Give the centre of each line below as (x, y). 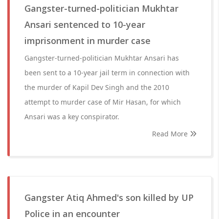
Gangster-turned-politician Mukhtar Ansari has (102, 58)
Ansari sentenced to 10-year (85, 24)
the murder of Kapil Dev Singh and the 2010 (97, 87)
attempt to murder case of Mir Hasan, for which (103, 102)
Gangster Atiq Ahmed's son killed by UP (109, 197)
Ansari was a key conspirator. (72, 117)
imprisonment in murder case (88, 41)
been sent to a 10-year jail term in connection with (107, 73)
